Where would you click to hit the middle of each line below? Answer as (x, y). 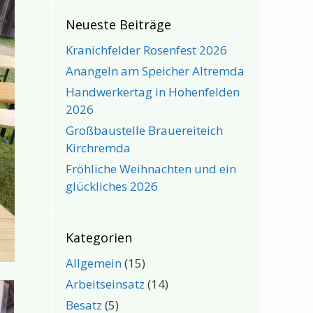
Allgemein (93, 263)
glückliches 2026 (111, 186)
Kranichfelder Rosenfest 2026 (146, 50)
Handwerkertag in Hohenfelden (152, 92)
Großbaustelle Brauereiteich (144, 130)
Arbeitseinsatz (105, 284)
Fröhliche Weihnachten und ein (151, 169)
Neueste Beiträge (118, 24)
